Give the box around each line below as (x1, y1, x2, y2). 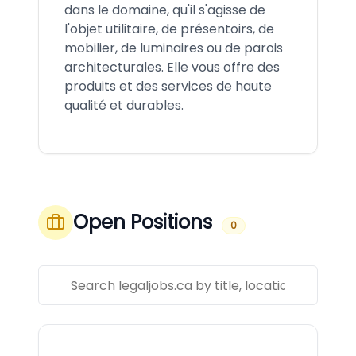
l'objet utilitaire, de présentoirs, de (64, 20, 274, 38)
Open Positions (73, 209, 212, 235)
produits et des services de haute (64, 77, 272, 95)
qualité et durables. (64, 96, 184, 114)
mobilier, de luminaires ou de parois (64, 39, 283, 57)
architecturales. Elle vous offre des (64, 58, 280, 76)
